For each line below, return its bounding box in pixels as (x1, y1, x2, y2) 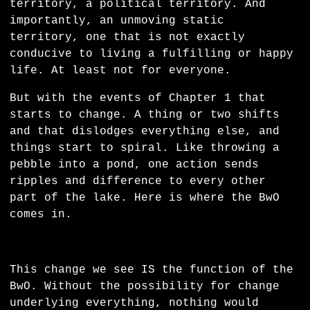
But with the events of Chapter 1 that (10, 92, 266, 105)
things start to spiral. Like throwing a (10, 142, 280, 155)
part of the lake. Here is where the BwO (10, 192, 280, 205)
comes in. (10, 208, 73, 221)
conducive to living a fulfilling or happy (10, 48, 294, 61)
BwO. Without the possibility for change (10, 280, 280, 293)
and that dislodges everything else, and (10, 125, 280, 138)
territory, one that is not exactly (10, 31, 246, 44)
